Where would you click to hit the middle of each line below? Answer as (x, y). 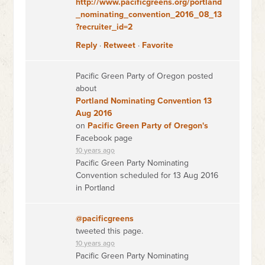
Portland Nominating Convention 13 (144, 101)
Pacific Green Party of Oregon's (148, 126)
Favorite (158, 45)
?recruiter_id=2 (104, 27)
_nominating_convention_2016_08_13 (149, 14)
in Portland (96, 188)
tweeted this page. (110, 231)
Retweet (120, 45)
